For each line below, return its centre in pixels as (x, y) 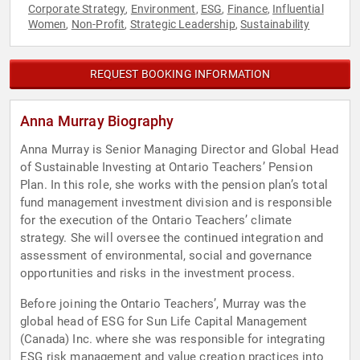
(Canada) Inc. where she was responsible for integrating (173, 340)
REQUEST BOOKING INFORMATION (180, 74)
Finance (247, 9)
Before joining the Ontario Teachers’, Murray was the (163, 304)
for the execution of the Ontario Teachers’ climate (156, 221)
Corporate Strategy (77, 9)
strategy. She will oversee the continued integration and (172, 238)
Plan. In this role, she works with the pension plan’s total (174, 185)
